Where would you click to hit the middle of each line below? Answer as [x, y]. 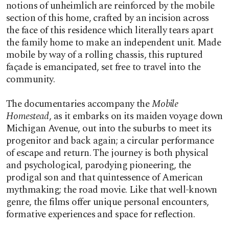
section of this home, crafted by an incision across [108, 18]
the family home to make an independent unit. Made [114, 43]
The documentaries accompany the [79, 104]
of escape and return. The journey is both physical [107, 153]
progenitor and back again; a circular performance [110, 141]
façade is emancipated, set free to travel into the [104, 67]
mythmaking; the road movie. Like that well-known [112, 190]
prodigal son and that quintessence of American [105, 178]
